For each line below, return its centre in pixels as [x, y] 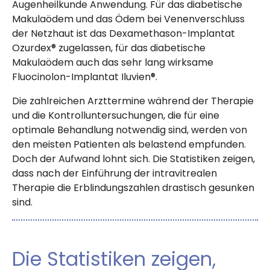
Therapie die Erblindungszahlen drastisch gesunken [133, 188]
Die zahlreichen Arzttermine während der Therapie [133, 101]
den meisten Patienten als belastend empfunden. [129, 145]
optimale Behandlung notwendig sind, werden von [130, 130]
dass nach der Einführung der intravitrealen [115, 174]
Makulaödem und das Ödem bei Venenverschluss [128, 19]
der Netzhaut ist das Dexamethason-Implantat [124, 34]
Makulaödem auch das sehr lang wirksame [113, 63]
